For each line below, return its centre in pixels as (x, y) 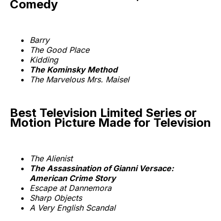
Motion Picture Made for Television (110, 122)
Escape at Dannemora (71, 188)
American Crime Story (73, 178)
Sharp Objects (56, 198)
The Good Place (59, 50)
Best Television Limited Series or (103, 112)
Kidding (44, 59)
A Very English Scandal (73, 207)
